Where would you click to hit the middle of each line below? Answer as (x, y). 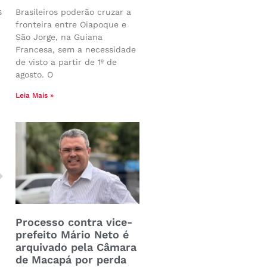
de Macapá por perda (71, 259)
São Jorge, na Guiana (59, 37)
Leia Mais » (35, 95)
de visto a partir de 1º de (66, 62)
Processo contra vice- (74, 222)
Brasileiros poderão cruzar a (73, 12)
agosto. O (34, 74)
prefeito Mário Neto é (72, 234)
